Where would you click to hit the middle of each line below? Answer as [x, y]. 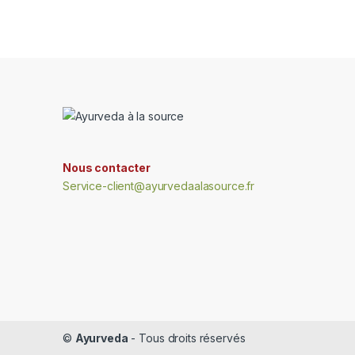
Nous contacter [107, 167]
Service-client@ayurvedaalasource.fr [159, 185]
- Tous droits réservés [187, 338]
